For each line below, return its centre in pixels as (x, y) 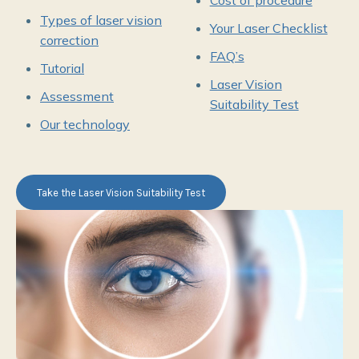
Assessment (77, 96)
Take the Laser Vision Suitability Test (121, 192)
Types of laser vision (101, 20)
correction (69, 40)
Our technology (85, 124)
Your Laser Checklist (268, 28)
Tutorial (62, 68)
